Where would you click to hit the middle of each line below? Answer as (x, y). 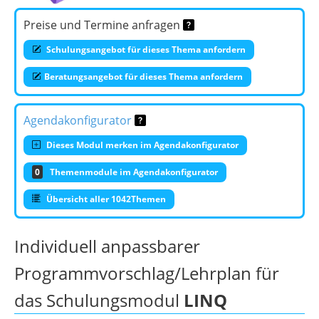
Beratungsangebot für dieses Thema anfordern (143, 76)
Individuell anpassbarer (107, 246)
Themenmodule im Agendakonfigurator (134, 172)
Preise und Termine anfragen (103, 25)
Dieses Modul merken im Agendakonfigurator (141, 145)
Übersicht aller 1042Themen (105, 199)
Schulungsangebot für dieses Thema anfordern (145, 49)
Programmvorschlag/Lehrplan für (147, 273)
